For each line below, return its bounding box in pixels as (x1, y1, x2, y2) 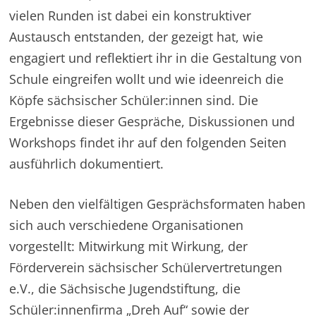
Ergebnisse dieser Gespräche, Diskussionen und (9, 112, 296, 130)
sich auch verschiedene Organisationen (9, 216, 244, 233)
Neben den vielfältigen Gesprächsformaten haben (9, 195, 306, 212)
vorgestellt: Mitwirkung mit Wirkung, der (9, 237, 248, 255)
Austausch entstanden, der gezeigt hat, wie (9, 28, 264, 45)
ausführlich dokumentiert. (9, 154, 164, 172)
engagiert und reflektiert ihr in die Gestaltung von (9, 49, 303, 66)
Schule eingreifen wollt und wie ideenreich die (9, 70, 284, 87)
